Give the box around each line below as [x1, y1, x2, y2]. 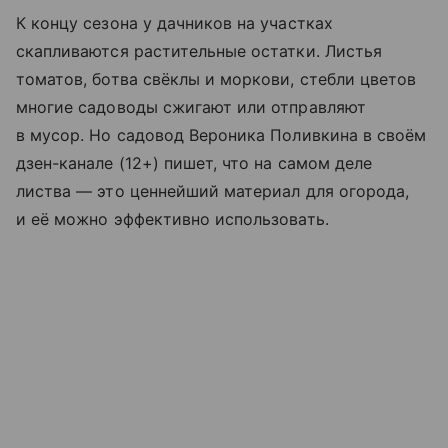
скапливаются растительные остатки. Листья [16, 40, 382, 61]
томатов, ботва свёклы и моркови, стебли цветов [16, 68, 417, 89]
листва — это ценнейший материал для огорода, [16, 180, 410, 201]
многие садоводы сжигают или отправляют [16, 96, 366, 117]
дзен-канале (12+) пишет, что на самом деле [16, 152, 373, 173]
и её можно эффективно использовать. [16, 208, 329, 229]
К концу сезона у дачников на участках [16, 12, 333, 33]
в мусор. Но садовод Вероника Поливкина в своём [16, 124, 427, 145]
